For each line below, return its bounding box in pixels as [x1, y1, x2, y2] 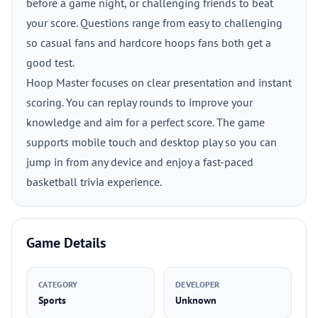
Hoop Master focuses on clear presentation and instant [26, 75, 292, 89]
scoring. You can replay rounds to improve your [26, 95, 253, 109]
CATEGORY [38, 279, 78, 290]
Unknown [175, 294, 216, 307]
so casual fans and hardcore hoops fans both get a [26, 35, 271, 50]
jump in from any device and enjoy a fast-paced [26, 155, 253, 169]
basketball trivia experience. [26, 175, 162, 189]
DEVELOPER [175, 279, 220, 290]
